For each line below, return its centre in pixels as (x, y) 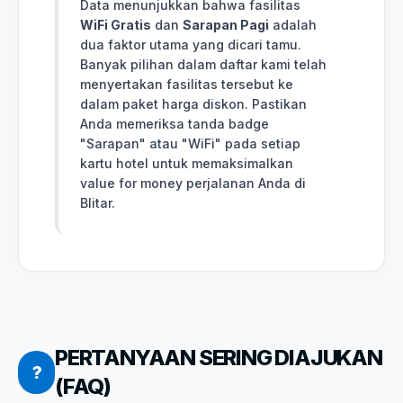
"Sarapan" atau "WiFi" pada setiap (190, 143)
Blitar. (98, 202)
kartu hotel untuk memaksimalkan (187, 163)
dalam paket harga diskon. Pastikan (193, 103)
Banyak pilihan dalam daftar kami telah (203, 64)
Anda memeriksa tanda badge (175, 123)
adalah (293, 24)
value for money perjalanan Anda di (193, 183)
